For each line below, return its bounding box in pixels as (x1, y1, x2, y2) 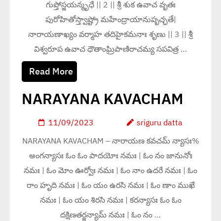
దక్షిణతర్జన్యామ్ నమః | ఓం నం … (60, 210, 161, 220)
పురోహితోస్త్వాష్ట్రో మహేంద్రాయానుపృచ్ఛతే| (45, 14, 176, 24)
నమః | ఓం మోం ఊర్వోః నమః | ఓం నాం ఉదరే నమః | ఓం (24, 165, 197, 175)
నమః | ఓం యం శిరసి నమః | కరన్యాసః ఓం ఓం (39, 195, 182, 205)
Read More (29, 66, 73, 77)
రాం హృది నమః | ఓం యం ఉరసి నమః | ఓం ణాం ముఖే (26, 180, 195, 190)
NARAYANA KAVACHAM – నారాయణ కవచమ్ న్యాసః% (22, 136, 199, 146)
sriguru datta (137, 117, 183, 127)
